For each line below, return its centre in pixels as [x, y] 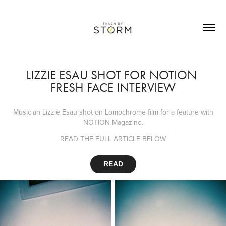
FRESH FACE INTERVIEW [113, 87]
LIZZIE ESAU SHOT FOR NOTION [111, 75]
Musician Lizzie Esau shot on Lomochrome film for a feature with [113, 112]
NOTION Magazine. [113, 122]
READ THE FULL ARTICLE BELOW [113, 138]
